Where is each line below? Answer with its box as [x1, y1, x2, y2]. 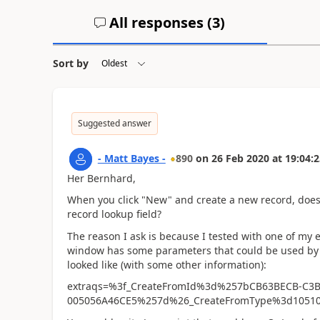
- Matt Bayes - [97, 151, 166, 165]
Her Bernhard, [66, 171, 136, 185]
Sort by [52, 56, 89, 70]
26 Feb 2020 [211, 151, 269, 165]
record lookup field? [66, 207, 161, 221]
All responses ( [106, 12, 213, 32]
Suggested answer [77, 116, 151, 129]
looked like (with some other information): [66, 257, 266, 271]
